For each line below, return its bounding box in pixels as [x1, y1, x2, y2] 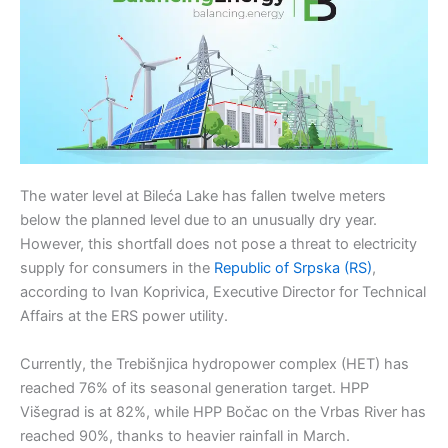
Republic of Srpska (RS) [210, 259, 372, 278]
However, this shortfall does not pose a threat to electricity [20, 235, 417, 254]
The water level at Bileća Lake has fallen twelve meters [20, 187, 386, 206]
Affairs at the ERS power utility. [20, 307, 228, 326]
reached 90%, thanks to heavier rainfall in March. [20, 426, 350, 445]
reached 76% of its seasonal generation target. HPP [20, 378, 369, 397]
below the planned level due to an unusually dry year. [20, 211, 377, 230]
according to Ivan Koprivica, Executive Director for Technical [20, 283, 426, 302]
